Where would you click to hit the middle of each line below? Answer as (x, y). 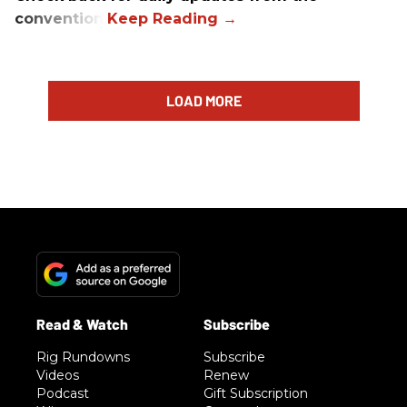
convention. (61, 18)
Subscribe (234, 357)
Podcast (63, 393)
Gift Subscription (256, 393)
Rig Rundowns (83, 357)
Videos (58, 375)
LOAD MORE (203, 100)
